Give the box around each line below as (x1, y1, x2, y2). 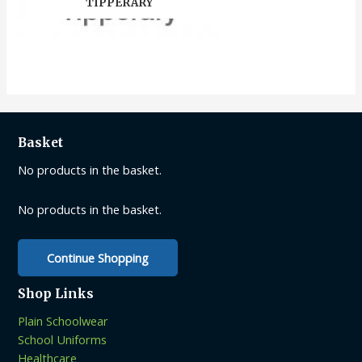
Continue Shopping (47, 250, 149, 267)
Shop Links (18, 286, 95, 302)
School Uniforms (18, 331, 107, 348)
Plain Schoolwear (18, 313, 109, 330)
